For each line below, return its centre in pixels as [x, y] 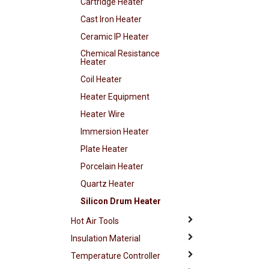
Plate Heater [104, 149]
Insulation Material [106, 239]
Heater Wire [103, 114]
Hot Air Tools [95, 221]
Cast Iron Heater [111, 20]
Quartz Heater [108, 184]
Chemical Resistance [120, 54]
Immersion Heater [115, 132]
